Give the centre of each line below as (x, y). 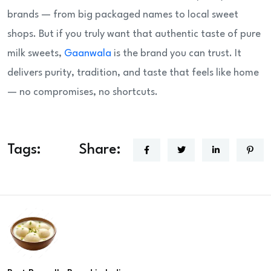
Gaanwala (89, 54)
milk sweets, (36, 54)
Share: (100, 150)
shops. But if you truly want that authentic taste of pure (134, 34)
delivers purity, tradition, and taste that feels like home (133, 73)
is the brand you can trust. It (178, 54)
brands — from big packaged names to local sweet (123, 15)
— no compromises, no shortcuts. (83, 93)
